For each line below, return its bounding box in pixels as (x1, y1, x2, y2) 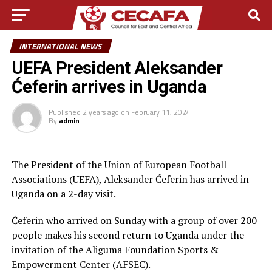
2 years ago (82, 106, 119, 118)
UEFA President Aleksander (11, 58, 223, 78)
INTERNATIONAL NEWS (17, 40, 104, 52)
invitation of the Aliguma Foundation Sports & (11, 243, 219, 256)
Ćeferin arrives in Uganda (11, 76, 207, 97)
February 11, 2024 (131, 106, 191, 118)
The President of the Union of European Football (11, 158, 226, 171)
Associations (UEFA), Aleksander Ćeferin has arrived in (11, 172, 249, 186)
